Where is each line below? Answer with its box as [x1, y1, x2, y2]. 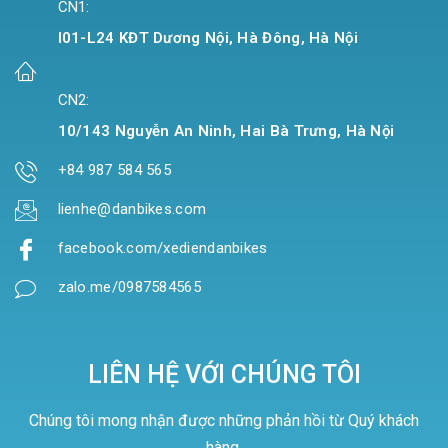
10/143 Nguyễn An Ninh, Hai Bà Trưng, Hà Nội [57, 122, 395, 141]
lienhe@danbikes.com [57, 200, 207, 219]
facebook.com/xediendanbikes [57, 239, 268, 258]
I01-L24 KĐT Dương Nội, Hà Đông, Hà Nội [57, 29, 358, 48]
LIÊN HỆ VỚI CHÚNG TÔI [87, 360, 361, 390]
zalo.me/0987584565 [57, 278, 201, 297]
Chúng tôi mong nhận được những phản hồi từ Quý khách [29, 411, 419, 431]
